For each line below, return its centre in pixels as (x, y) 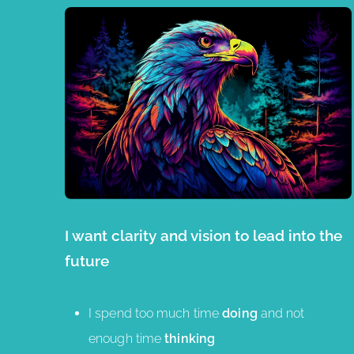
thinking (190, 338)
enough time (127, 338)
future (87, 260)
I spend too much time (156, 313)
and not (282, 313)
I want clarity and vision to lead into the (203, 235)
